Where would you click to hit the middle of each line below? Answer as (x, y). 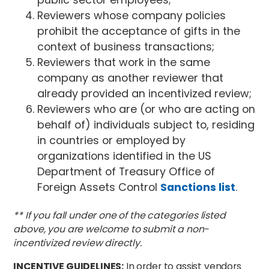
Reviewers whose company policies (132, 15)
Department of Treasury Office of (126, 171)
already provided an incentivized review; (145, 93)
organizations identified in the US (125, 156)
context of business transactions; (126, 46)
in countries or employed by (112, 140)
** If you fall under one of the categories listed (119, 215)
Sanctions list (198, 187)
